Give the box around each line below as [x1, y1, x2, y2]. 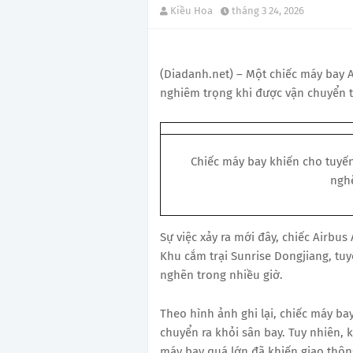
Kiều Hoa [170, 5, 213, 17]
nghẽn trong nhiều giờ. [160, 268, 283, 282]
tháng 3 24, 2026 [232, 5, 304, 17]
